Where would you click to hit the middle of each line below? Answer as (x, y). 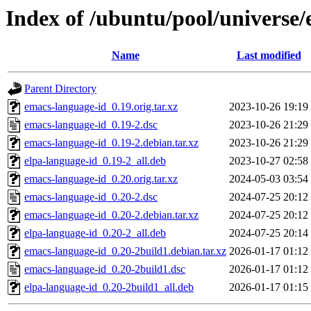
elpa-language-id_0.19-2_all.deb (95, 161)
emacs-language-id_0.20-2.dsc (91, 197)
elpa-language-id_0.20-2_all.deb (95, 233)
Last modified (269, 56)
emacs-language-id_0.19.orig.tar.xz (101, 107)
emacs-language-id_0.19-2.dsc (91, 125)
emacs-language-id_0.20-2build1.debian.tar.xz (125, 251)
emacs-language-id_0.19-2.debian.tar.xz (111, 143)
